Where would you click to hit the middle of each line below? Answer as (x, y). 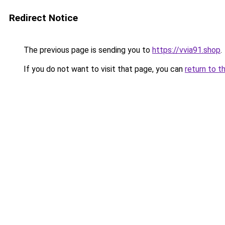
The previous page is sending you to (87, 50)
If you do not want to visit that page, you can (103, 69)
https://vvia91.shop (186, 50)
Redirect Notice (43, 18)
